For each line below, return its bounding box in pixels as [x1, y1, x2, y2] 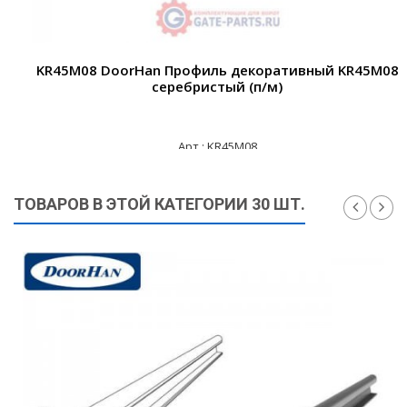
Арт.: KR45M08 [177, 138, 257, 154]
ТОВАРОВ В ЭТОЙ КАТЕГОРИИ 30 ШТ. [14, 194, 305, 213]
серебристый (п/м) [152, 77, 283, 95]
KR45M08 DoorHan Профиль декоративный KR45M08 [35, 61, 399, 79]
